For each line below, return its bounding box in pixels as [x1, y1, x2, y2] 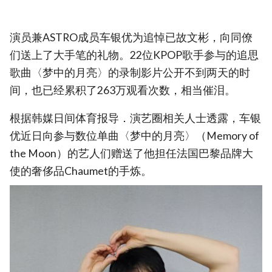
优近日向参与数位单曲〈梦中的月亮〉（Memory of [10, 129, 259, 143]
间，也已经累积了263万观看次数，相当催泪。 [10, 83, 236, 97]
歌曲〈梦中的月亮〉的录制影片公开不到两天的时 [10, 66, 250, 79]
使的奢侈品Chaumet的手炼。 [10, 165, 152, 178]
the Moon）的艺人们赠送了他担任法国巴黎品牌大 [10, 147, 253, 160]
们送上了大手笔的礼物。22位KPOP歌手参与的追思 [10, 48, 259, 61]
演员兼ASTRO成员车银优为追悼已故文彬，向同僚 [10, 30, 253, 44]
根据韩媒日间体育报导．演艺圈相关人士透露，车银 [10, 112, 261, 125]
